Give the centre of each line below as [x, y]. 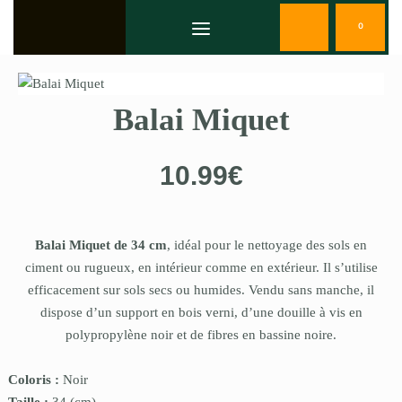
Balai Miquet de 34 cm [101, 245]
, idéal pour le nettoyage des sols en [267, 245]
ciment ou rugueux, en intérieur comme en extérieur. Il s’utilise [201, 268]
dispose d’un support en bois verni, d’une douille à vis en [201, 313]
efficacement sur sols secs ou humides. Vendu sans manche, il [201, 290]
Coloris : [35, 380]
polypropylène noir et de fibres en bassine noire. [201, 335]
